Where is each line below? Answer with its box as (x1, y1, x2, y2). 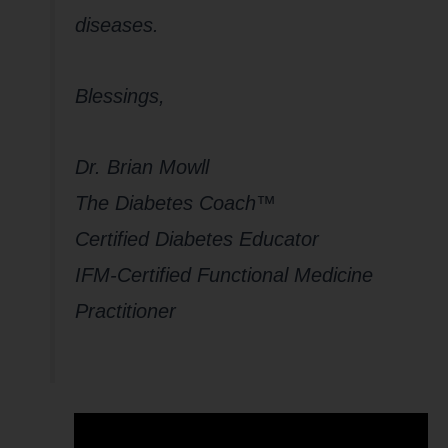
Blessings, (74, 84, 165, 107)
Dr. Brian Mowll (74, 155, 209, 178)
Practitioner (74, 299, 176, 322)
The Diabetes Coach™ (74, 191, 276, 214)
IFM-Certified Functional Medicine (74, 263, 373, 286)
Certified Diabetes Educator (74, 227, 319, 250)
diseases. (74, 14, 159, 37)
